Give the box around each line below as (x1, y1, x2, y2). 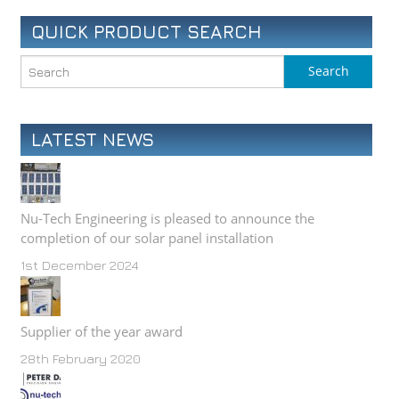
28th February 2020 (20, 351, 141, 367)
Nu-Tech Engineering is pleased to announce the (20, 208, 314, 227)
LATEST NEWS (31, 127, 154, 151)
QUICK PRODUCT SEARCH (31, 20, 262, 43)
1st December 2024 (20, 256, 139, 273)
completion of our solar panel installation (20, 228, 273, 247)
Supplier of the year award (20, 322, 183, 341)
